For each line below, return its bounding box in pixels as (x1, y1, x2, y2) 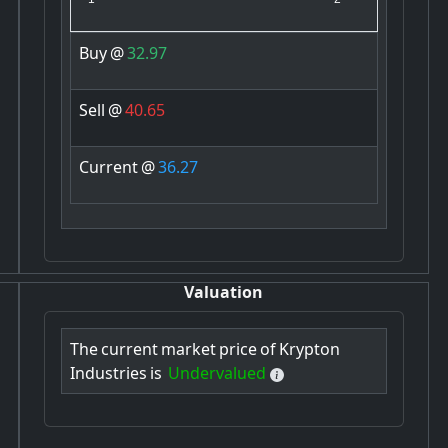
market (160, 338, 216, 361)
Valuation (184, 281, 264, 304)
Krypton (278, 338, 340, 361)
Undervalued (167, 362, 266, 385)
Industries (69, 362, 147, 385)
